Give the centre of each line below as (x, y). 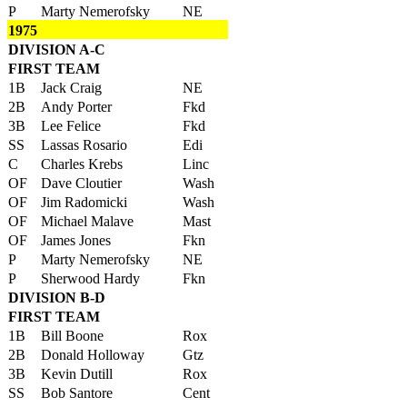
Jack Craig (71, 88)
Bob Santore (77, 393)
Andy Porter (76, 107)
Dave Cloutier (81, 183)
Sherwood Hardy (90, 278)
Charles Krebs (82, 164)
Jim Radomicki (84, 202)
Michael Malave (87, 221)
